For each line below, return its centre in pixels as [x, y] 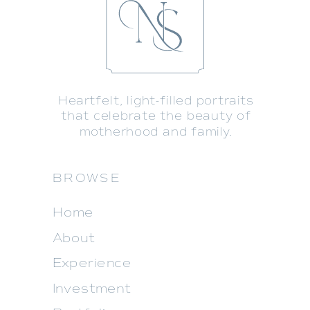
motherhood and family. [156, 132]
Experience [92, 263]
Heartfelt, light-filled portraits [156, 101]
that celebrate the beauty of [156, 117]
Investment [91, 289]
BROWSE [86, 179]
